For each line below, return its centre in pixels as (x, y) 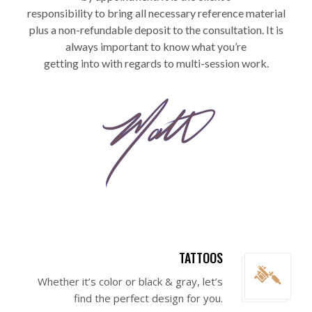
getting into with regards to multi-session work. (156, 63)
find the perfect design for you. (148, 298)
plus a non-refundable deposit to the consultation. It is (156, 30)
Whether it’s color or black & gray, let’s (130, 282)
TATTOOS (201, 258)
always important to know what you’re (156, 46)
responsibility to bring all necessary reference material (156, 13)
